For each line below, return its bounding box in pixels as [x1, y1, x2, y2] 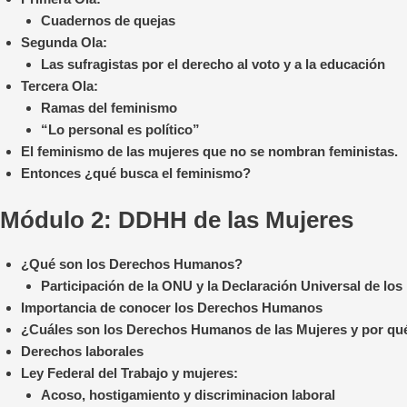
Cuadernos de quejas [41, 13, 175, 29]
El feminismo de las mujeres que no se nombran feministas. [20, 144, 398, 160]
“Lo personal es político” [41, 122, 200, 138]
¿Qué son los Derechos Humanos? [20, 255, 243, 272]
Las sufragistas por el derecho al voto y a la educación [41, 56, 385, 73]
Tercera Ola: [20, 78, 98, 94]
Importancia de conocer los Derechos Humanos [20, 299, 323, 315]
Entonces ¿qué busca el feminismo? [20, 165, 251, 182]
